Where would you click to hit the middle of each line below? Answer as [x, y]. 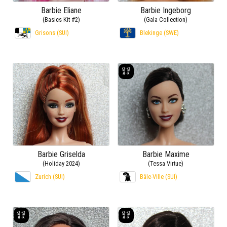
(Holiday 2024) [61, 164]
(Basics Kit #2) [61, 20]
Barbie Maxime [166, 155]
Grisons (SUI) [52, 33]
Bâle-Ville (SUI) [158, 177]
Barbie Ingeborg [166, 11]
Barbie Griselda [61, 155]
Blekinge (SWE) [159, 33]
